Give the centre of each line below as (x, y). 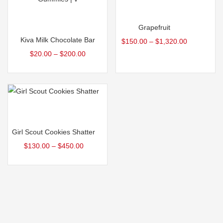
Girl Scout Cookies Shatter (54, 132)
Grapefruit (154, 28)
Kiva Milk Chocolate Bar (57, 40)
